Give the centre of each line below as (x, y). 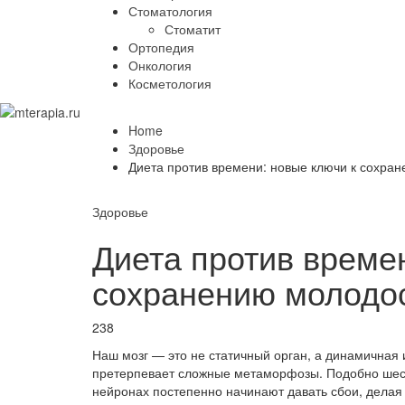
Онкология (160, 66)
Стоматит (193, 29)
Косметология (170, 84)
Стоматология (170, 11)
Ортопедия (161, 47)
